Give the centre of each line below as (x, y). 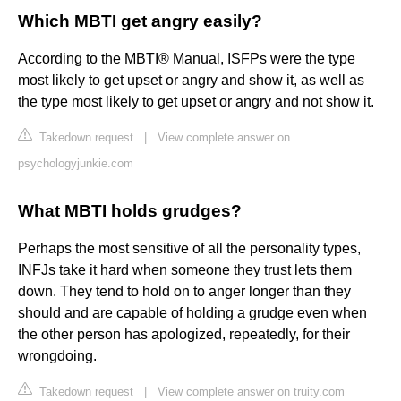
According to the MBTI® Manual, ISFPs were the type (187, 59)
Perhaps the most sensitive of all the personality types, (189, 249)
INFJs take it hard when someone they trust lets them (185, 270)
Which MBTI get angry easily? (140, 21)
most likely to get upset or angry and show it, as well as (191, 81)
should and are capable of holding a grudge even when (192, 313)
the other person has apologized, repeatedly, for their (184, 335)
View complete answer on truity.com (251, 392)
